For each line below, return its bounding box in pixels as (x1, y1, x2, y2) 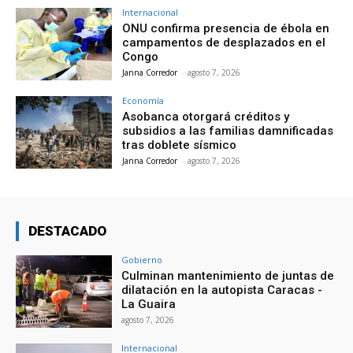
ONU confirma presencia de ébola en (122, 21, 330, 36)
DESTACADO (28, 222, 106, 239)
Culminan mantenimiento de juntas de (121, 268, 335, 283)
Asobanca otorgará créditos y (122, 110, 290, 124)
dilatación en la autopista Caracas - (121, 282, 323, 297)
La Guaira (121, 296, 176, 311)
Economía (122, 95, 165, 107)
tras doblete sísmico (122, 138, 237, 153)
